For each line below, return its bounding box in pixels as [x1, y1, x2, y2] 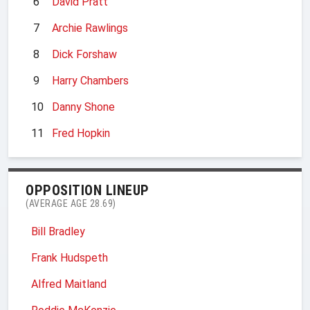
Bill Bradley [31, 224, 85, 238]
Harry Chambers [52, 73, 129, 87]
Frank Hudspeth [31, 250, 108, 264]
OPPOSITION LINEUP [26, 181, 149, 199]
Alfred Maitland [31, 277, 107, 291]
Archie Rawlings [52, 21, 128, 35]
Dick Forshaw [52, 47, 117, 61]
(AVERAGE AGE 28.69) [26, 197, 116, 209]
